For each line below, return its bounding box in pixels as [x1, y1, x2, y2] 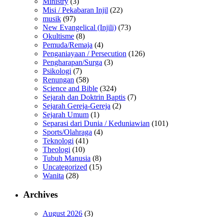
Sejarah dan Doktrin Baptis [43, 93, 125, 102]
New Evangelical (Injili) [43, 23, 116, 32]
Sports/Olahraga [43, 128, 92, 137]
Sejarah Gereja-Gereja [43, 102, 110, 110]
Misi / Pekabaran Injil [43, 6, 108, 15]
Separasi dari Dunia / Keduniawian [43, 119, 150, 128]
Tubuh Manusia [43, 154, 91, 163]
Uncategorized [43, 163, 87, 171]
